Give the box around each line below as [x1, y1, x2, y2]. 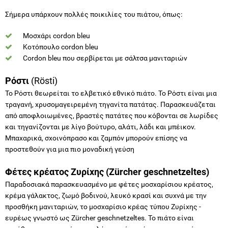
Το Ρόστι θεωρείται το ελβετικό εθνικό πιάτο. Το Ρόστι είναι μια [5, 89, 217, 97]
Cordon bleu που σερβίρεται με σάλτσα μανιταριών [23, 53, 187, 62]
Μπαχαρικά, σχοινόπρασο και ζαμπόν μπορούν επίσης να [5, 133, 187, 142]
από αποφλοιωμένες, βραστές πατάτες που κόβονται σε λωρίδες [5, 111, 218, 120]
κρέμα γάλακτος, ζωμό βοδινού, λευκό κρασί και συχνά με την [5, 191, 207, 199]
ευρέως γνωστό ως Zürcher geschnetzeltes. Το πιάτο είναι [5, 213, 194, 222]
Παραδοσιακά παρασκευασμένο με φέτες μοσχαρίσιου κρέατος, [5, 180, 213, 188]
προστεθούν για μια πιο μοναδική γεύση [5, 145, 134, 153]
